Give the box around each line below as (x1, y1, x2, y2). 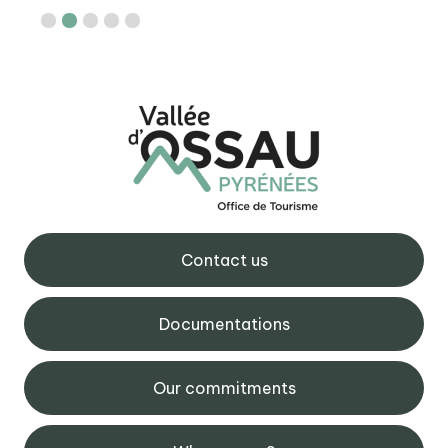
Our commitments (152, 378, 296, 398)
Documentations (158, 314, 290, 334)
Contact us (180, 250, 268, 270)
